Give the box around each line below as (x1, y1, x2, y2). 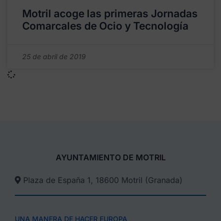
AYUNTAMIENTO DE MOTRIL (55, 152, 166, 162)
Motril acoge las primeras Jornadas (22, 7, 198, 20)
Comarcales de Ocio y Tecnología (22, 19, 188, 32)
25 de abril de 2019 (22, 52, 86, 61)
